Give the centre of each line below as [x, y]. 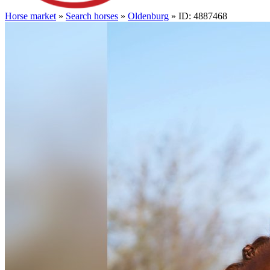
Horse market [30, 16]
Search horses [92, 16]
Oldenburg [148, 16]
